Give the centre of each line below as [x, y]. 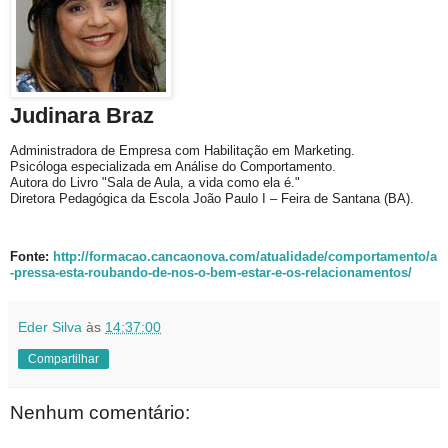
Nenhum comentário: [100, 413]
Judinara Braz [82, 116]
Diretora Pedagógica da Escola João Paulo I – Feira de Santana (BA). [212, 199]
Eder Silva [50, 327]
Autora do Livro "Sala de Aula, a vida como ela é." [155, 183]
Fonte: [31, 257]
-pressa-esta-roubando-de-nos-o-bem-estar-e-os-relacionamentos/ [211, 273]
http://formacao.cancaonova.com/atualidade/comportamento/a [245, 257]
